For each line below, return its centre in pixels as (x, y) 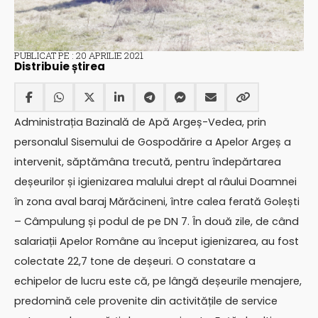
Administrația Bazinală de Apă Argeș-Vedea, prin (140, 122)
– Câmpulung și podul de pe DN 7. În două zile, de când (157, 222)
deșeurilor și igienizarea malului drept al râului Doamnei (155, 182)
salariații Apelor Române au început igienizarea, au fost (157, 242)
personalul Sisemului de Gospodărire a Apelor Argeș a (153, 142)
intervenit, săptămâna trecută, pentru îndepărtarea (148, 162)
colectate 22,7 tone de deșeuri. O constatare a (135, 262)
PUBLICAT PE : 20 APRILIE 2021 (79, 55)
